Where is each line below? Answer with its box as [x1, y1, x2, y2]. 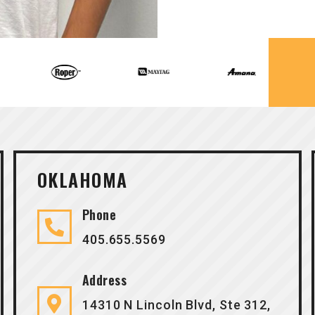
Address [82, 270, 127, 289]
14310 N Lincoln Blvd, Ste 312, [82, 297, 271, 312]
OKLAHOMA [37, 165, 128, 193]
